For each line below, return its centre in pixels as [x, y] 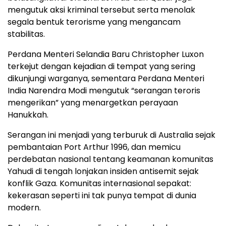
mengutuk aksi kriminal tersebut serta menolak [101, 10]
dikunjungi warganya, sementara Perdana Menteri [106, 79]
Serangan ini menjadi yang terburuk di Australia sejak [111, 135]
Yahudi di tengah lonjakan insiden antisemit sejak [103, 172]
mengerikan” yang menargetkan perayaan [93, 103]
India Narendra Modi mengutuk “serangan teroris [104, 91]
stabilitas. [26, 34]
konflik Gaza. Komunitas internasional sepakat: [99, 184]
